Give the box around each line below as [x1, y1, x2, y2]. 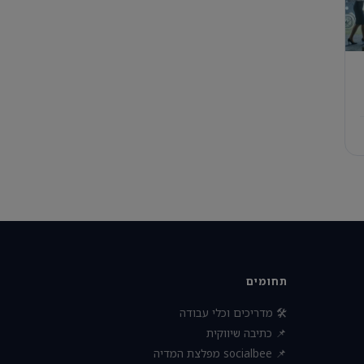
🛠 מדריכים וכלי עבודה [180, 305, 288, 321]
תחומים [245, 274, 288, 289]
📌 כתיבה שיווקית [206, 325, 288, 341]
